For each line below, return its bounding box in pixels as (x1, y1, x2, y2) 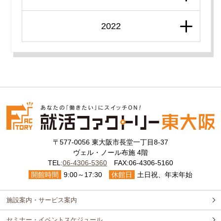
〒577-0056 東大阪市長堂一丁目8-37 (52, 138, 168, 147)
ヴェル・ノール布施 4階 (73, 148, 148, 157)
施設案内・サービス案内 (6, 196, 77, 204)
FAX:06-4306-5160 (107, 159, 173, 167)
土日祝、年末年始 (137, 171, 192, 179)
